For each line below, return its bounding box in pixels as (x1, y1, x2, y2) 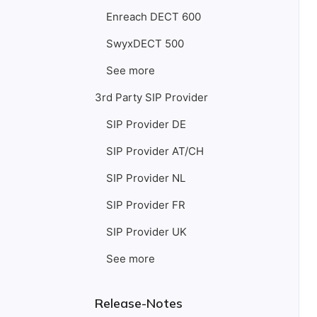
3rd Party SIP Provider (95, 91, 208, 104)
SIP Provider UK (106, 225, 187, 238)
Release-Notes (95, 295, 183, 311)
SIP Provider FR (106, 198, 185, 212)
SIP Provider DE (106, 117, 186, 131)
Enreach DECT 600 (106, 10, 201, 23)
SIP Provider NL (106, 171, 185, 185)
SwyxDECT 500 (106, 37, 184, 50)
